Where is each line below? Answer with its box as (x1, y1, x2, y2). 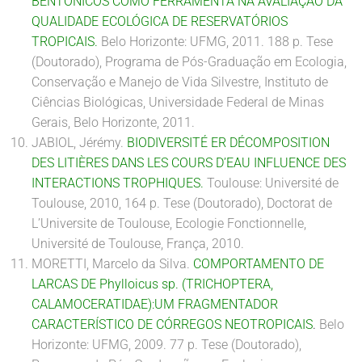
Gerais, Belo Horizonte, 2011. (32, 115, 195, 130)
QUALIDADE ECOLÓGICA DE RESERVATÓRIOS (32, 14, 288, 29)
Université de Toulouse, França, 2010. (32, 236, 244, 251)
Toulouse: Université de (204, 175, 339, 191)
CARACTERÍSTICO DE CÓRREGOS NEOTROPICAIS (32, 317, 313, 332)
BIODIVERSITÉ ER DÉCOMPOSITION (127, 135, 330, 150)
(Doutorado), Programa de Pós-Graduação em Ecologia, (32, 54, 347, 69)
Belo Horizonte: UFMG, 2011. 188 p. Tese (98, 34, 333, 49)
